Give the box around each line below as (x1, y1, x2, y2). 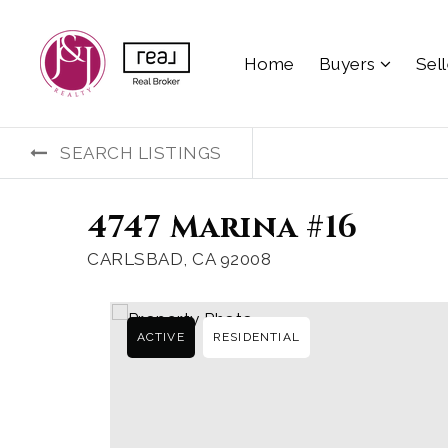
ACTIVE (136, 330, 185, 344)
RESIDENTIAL (212, 330, 300, 344)
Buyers (318, 53, 381, 74)
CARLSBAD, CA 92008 (87, 249, 271, 269)
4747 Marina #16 (87, 207, 358, 248)
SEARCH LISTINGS (60, 143, 222, 163)
